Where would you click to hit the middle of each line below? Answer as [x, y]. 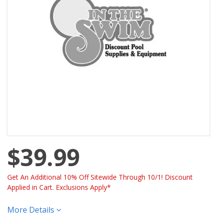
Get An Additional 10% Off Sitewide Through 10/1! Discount [100, 177]
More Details [32, 209]
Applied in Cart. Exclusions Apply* [59, 187]
